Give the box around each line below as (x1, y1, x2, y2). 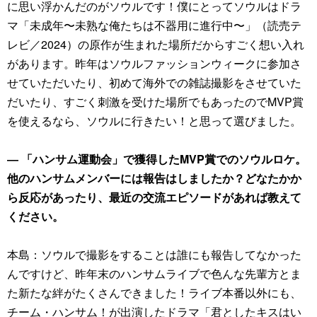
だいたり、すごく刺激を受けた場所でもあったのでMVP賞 (7, 93, 304, 110)
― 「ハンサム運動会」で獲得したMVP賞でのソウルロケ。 (7, 151, 306, 167)
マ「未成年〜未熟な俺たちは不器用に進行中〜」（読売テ (7, 17, 301, 33)
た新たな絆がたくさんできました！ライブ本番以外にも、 (7, 284, 301, 301)
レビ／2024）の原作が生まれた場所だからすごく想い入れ (7, 36, 304, 52)
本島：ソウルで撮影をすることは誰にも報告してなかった (7, 246, 301, 263)
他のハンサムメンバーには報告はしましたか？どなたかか (7, 170, 301, 186)
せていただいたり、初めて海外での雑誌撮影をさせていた (7, 74, 301, 91)
